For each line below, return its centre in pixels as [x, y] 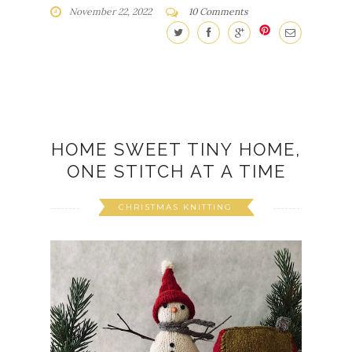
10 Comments [218, 11]
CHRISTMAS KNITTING [175, 207]
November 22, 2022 [110, 11]
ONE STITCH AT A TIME [176, 171]
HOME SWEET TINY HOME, [176, 149]
